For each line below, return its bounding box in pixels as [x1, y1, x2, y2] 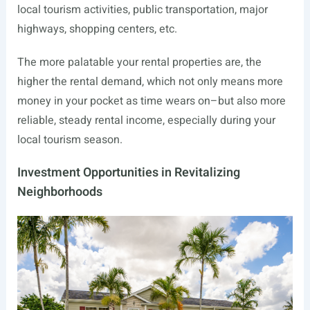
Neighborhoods [17, 183, 102, 202]
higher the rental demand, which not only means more [17, 73, 283, 91]
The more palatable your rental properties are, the [17, 54, 262, 71]
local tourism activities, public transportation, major [17, 1, 268, 19]
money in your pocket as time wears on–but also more [17, 93, 286, 110]
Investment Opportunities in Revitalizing [17, 163, 240, 183]
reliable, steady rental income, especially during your [17, 112, 275, 129]
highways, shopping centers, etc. [17, 21, 177, 38]
